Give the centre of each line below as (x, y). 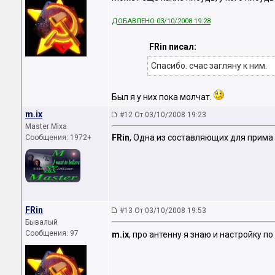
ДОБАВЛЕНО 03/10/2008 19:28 (161, 21)
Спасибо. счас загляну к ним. (209, 66)
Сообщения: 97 (52, 233)
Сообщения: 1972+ (58, 137)
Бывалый (41, 222)
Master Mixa (46, 126)
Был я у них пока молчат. (163, 97)
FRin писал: (172, 47)
